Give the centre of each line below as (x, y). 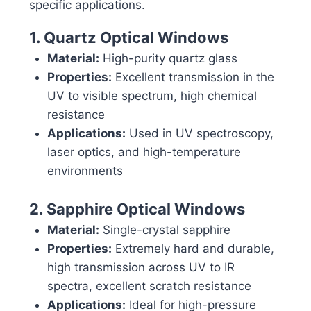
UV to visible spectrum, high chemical (152, 95)
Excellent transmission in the (193, 77)
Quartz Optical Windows (136, 37)
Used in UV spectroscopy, (199, 133)
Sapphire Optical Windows (146, 209)
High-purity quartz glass (168, 58)
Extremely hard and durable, (193, 249)
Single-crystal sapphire (165, 230)
